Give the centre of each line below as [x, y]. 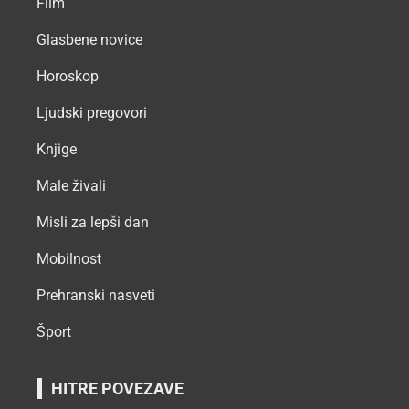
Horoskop [68, 76]
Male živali [71, 185]
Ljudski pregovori [92, 112]
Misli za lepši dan [93, 222]
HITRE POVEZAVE [117, 388]
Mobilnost [69, 258]
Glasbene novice [89, 39]
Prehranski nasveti [96, 295]
